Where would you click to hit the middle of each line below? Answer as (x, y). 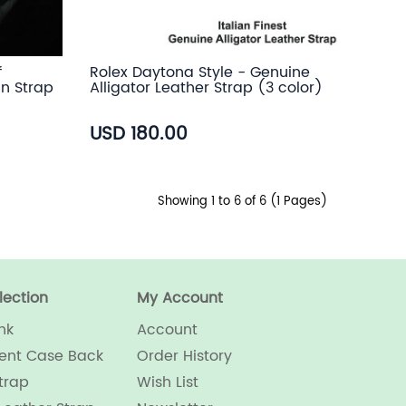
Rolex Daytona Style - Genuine (200, 73)
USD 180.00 (139, 134)
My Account (179, 299)
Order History (184, 357)
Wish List (167, 383)
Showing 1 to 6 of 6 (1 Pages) (242, 202)
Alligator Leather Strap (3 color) (207, 88)
